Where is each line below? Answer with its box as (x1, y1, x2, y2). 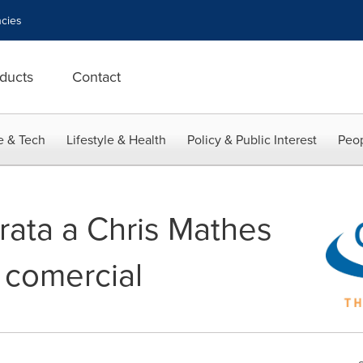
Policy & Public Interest (187, 130, 317, 148)
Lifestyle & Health (66, 130, 166, 148)
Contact (72, 66, 121, 87)
